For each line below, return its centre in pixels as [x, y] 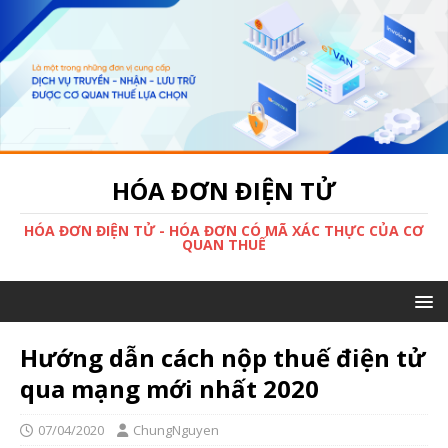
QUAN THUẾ [224, 245]
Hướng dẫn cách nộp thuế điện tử [222, 358]
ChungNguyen [176, 430]
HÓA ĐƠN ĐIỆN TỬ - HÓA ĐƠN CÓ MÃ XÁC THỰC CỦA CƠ [224, 231]
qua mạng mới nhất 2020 [169, 389]
